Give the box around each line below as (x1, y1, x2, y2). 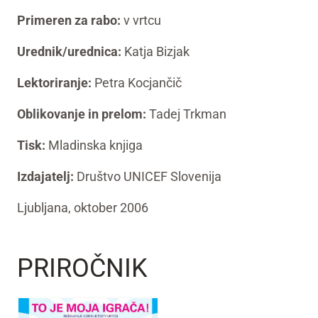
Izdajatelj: (17, 169, 74, 184)
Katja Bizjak (121, 44, 190, 59)
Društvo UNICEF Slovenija (74, 169, 221, 184)
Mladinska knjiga (45, 138, 143, 153)
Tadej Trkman (146, 106, 226, 121)
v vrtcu (121, 13, 161, 28)
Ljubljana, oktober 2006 (17, 200, 148, 215)
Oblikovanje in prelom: (17, 106, 146, 121)
